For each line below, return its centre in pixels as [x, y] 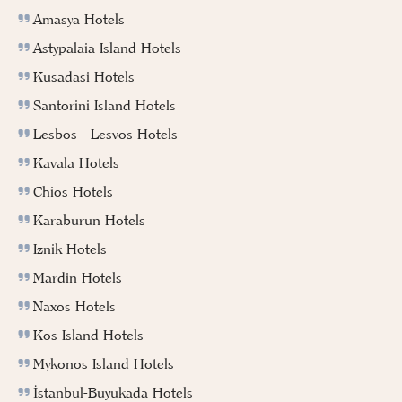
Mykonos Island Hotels [104, 363]
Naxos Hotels [74, 306]
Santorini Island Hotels [105, 105]
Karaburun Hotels [89, 219]
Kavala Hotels [76, 162]
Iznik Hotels [70, 248]
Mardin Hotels [78, 277]
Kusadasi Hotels [84, 76]
